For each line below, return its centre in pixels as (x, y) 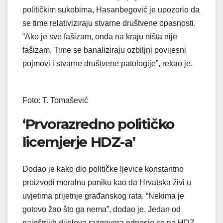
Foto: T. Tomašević (55, 101)
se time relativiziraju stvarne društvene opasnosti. (109, 23)
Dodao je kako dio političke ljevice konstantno (103, 169)
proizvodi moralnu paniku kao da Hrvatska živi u (107, 182)
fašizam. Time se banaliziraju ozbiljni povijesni (104, 50)
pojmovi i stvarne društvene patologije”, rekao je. (108, 64)
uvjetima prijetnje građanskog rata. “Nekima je (103, 196)
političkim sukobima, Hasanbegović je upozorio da (111, 10)
